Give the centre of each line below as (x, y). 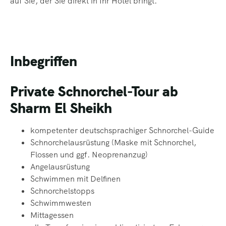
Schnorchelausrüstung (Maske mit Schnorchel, (113, 143)
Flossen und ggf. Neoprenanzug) (89, 155)
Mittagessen (52, 215)
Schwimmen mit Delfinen (75, 179)
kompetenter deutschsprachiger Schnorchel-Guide (122, 131)
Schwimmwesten (61, 203)
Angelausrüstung (60, 167)
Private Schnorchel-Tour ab (94, 92)
